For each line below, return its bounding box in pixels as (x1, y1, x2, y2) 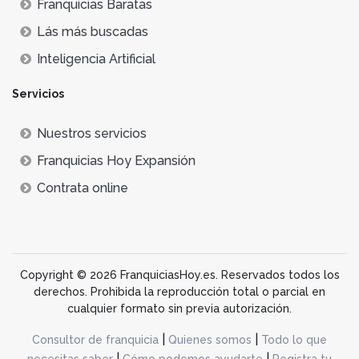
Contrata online (37, 179, 128, 196)
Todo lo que (261, 333, 327, 346)
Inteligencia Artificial (37, 50, 155, 67)
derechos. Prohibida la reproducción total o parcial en (34, 284, 325, 298)
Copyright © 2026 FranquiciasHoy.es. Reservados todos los (19, 268, 340, 281)
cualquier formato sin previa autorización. (67, 301, 292, 315)
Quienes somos (168, 333, 252, 346)
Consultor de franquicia (32, 333, 159, 346)
